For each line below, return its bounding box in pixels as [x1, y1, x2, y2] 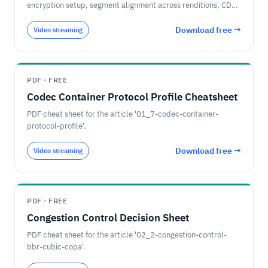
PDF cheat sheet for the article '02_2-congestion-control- [27, 230, 227, 240]
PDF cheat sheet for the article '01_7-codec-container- [27, 109, 218, 119]
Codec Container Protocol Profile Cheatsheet [27, 90, 237, 103]
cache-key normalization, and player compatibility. [27, 12, 203, 22]
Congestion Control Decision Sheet [27, 211, 189, 224]
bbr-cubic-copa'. [27, 242, 86, 252]
